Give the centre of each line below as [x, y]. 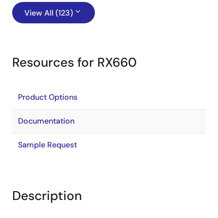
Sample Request [47, 145]
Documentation [46, 121]
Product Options [48, 97]
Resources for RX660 [74, 62]
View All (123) [49, 13]
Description [47, 196]
